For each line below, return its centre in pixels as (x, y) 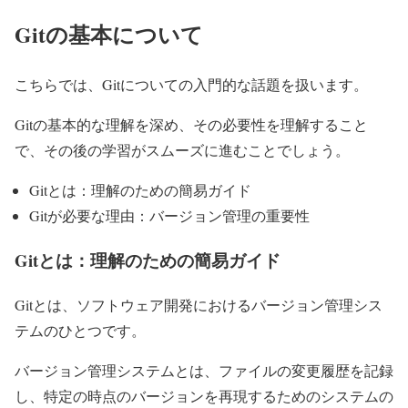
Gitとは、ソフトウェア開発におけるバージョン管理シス (199, 304)
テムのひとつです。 (80, 330)
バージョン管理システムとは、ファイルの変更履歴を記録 (204, 370)
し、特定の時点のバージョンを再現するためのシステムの (204, 395)
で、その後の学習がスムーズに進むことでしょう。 (182, 150)
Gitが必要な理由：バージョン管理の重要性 (169, 216)
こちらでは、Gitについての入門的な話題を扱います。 (191, 85)
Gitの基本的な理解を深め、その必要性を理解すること (191, 125)
